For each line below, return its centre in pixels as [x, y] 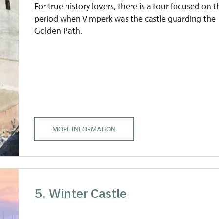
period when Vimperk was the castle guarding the [125, 18]
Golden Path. [58, 31]
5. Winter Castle [81, 193]
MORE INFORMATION [84, 129]
